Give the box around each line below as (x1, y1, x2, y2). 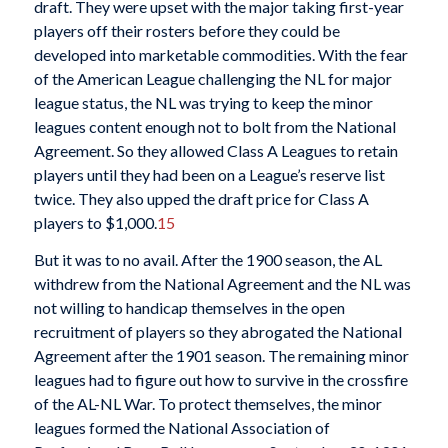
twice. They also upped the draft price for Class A (33, 188, 369, 208)
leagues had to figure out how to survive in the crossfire (33, 370, 408, 390)
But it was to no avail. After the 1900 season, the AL (33, 250, 382, 270)
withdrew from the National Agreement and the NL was (33, 274, 411, 294)
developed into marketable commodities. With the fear (33, 44, 408, 64)
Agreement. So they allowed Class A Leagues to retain (33, 140, 398, 160)
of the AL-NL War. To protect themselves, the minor (33, 394, 382, 414)
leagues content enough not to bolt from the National (33, 116, 396, 136)
